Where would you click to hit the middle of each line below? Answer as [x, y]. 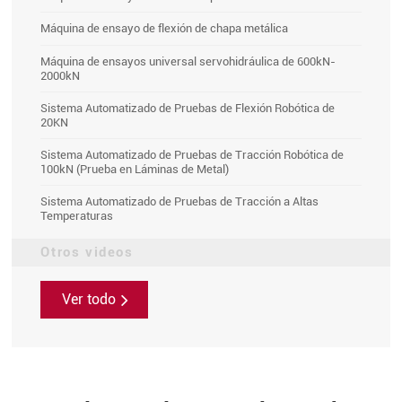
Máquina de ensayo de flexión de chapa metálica [165, 28]
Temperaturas [77, 215]
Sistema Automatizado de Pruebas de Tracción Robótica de [192, 154]
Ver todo [89, 300]
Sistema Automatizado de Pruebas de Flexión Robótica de [188, 108]
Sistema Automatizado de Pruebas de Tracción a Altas [180, 201]
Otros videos [87, 253]
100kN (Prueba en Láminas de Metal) [135, 169]
